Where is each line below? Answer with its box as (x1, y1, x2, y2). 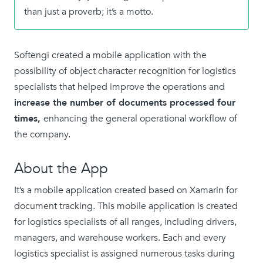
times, (14, 112, 43, 125)
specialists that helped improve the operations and (14, 80, 225, 93)
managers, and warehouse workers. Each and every (14, 231, 226, 244)
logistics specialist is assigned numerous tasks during (14, 247, 235, 260)
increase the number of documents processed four (14, 96, 235, 109)
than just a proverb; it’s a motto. (24, 5, 156, 18)
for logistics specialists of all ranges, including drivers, (14, 215, 237, 228)
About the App (14, 159, 108, 178)
